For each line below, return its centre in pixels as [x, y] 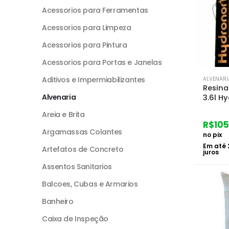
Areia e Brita [63, 114]
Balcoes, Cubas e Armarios [90, 184]
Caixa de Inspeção [75, 219]
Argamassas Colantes [82, 132]
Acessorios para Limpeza [87, 27]
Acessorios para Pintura [85, 45]
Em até [215, 146]
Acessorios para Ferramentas [95, 10]
